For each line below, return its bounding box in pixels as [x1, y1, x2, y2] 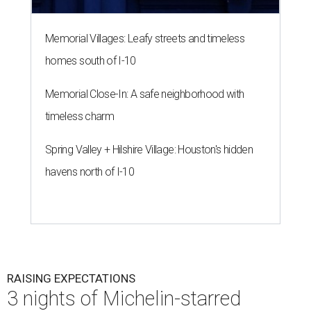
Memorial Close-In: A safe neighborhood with [45, 87, 244, 101]
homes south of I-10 [45, 53, 136, 67]
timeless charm [45, 109, 115, 123]
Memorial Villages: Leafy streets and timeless [45, 31, 245, 45]
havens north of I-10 [45, 165, 135, 178]
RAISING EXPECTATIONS [7, 271, 135, 285]
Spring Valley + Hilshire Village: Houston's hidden [45, 142, 253, 156]
